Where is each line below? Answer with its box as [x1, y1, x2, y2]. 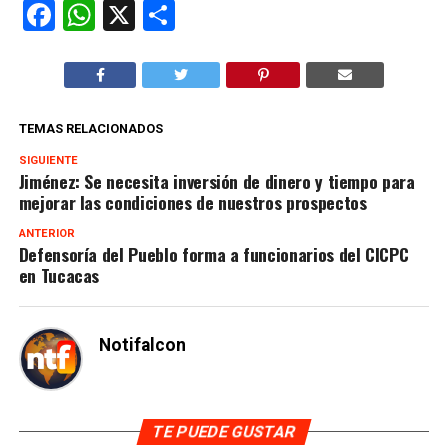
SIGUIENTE [18, 153, 78, 167]
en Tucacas [18, 261, 100, 288]
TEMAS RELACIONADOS [18, 120, 163, 136]
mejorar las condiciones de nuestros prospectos [18, 188, 367, 215]
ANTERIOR [18, 226, 75, 240]
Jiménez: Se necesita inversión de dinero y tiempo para [18, 167, 415, 194]
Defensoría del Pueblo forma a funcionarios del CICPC [18, 240, 409, 267]
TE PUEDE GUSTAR [150, 421, 298, 441]
